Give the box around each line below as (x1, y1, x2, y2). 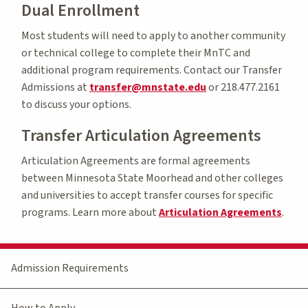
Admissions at (21, 79, 89, 95)
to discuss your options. (21, 96, 131, 112)
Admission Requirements (11, 260, 129, 276)
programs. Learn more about (21, 204, 159, 220)
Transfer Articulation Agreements (21, 123, 261, 148)
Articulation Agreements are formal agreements (21, 153, 250, 168)
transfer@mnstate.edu (89, 79, 206, 95)
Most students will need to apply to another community (21, 27, 285, 43)
